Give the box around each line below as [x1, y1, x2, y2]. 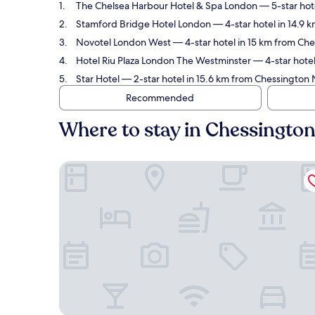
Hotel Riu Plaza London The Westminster [76, 54, 251, 67]
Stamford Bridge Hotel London [76, 18, 211, 30]
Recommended [125, 91, 194, 104]
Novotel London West [76, 36, 171, 49]
